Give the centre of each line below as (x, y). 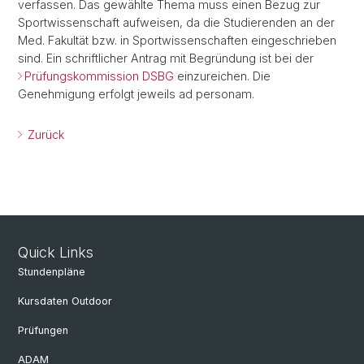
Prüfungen (43, 330)
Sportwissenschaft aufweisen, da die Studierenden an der (176, 22)
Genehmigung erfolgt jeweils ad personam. (136, 94)
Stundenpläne (52, 272)
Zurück (44, 134)
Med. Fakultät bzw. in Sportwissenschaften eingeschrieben (177, 40)
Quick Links (56, 252)
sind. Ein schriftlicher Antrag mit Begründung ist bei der (166, 58)
